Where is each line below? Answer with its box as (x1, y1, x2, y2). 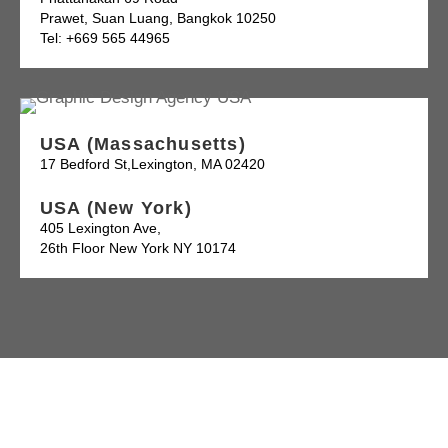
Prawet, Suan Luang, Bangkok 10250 (40, 10, 276, 27)
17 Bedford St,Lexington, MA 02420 (40, 156, 265, 173)
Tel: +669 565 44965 (40, 30, 170, 47)
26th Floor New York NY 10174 (40, 240, 236, 257)
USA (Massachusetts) (40, 134, 246, 155)
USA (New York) (40, 198, 192, 219)
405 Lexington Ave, (40, 220, 161, 237)
